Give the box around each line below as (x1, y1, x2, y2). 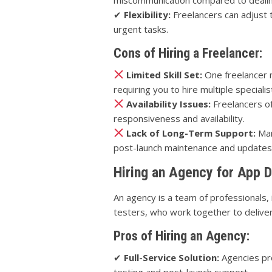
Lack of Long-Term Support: (126, 126, 256, 139)
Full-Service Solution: (124, 251, 219, 263)
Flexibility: (124, 8, 171, 21)
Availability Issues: (126, 97, 211, 110)
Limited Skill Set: (126, 68, 203, 81)
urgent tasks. (114, 22, 168, 35)
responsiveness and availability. (114, 112, 245, 124)
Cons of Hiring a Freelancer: (114, 45, 262, 61)
